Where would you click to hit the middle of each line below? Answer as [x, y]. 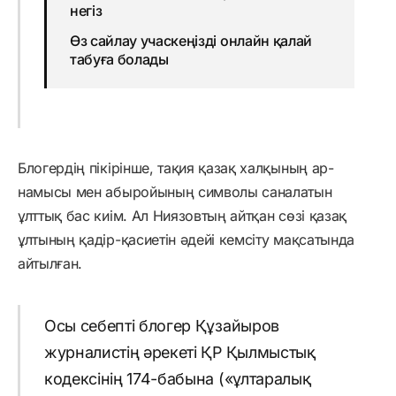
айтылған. [50, 264]
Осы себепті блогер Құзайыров [161, 325]
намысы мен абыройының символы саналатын [175, 192]
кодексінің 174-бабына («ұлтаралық [177, 378]
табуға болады [119, 60]
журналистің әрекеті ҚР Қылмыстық [179, 352]
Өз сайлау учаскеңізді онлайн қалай [190, 41]
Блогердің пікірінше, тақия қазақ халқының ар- [176, 168]
